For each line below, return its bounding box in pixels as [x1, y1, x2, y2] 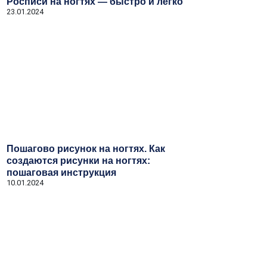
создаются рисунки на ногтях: [7, 156, 150, 166]
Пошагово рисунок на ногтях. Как [7, 144, 165, 154]
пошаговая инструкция [7, 167, 116, 178]
